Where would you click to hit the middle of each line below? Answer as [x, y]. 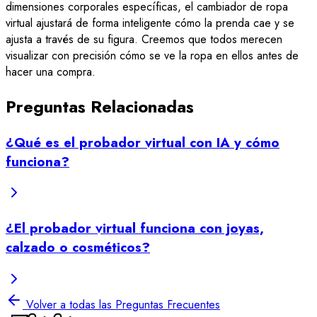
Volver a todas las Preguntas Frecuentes [123, 304]
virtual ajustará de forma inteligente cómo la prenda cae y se [150, 23]
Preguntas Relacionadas [100, 106]
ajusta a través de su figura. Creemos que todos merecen [144, 39]
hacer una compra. [51, 71]
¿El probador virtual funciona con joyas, [135, 229]
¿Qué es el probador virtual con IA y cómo [143, 142]
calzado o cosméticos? [78, 248]
